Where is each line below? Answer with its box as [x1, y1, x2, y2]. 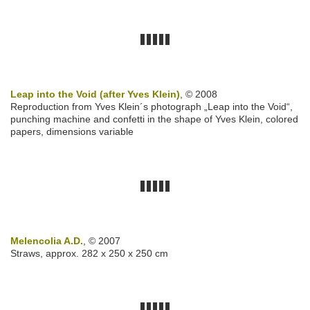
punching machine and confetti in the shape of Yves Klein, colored [10, 113, 298, 125]
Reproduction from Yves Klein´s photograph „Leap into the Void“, [10, 101, 293, 113]
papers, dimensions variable [10, 126, 134, 138]
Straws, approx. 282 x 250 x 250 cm [10, 248, 168, 259]
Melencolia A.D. [10, 235, 83, 247]
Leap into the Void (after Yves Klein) [10, 89, 180, 100]
